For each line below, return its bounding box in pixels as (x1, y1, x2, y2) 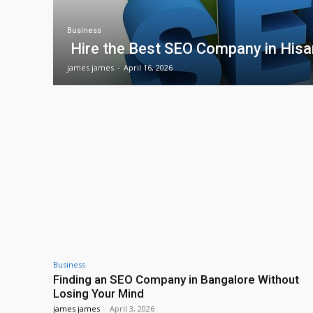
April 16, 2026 (124, 61, 173, 73)
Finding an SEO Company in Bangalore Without (53, 272, 299, 287)
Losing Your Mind (53, 286, 144, 301)
